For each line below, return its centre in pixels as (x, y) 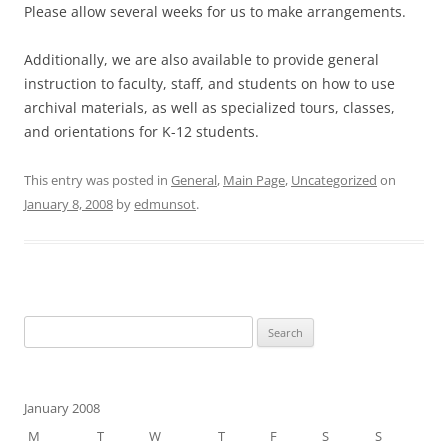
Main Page (254, 179)
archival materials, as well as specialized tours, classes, (209, 107)
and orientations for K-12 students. (141, 131)
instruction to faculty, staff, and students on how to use (209, 83)
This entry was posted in (97, 179)
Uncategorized (334, 179)
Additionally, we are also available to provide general (201, 59)
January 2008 (62, 407)
